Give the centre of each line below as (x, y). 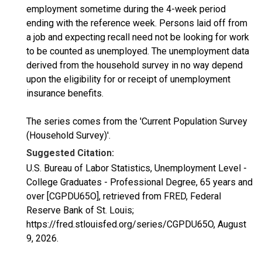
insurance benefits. (65, 93)
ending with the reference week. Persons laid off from (137, 23)
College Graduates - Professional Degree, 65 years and (139, 182)
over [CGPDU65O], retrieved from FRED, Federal (124, 196)
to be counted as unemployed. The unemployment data (138, 51)
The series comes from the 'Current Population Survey (137, 121)
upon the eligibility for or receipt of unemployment (128, 79)
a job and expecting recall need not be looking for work (138, 37)
